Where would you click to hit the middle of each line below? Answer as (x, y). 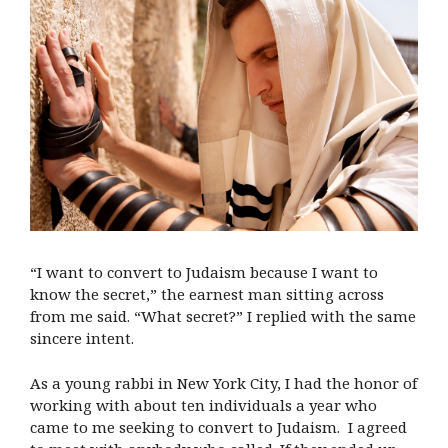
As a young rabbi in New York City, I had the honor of (223, 382)
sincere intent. (82, 338)
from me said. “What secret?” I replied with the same (223, 316)
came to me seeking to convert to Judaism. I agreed (218, 426)
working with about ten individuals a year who (203, 404)
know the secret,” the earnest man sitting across (207, 294)
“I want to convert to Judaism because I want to (204, 272)
